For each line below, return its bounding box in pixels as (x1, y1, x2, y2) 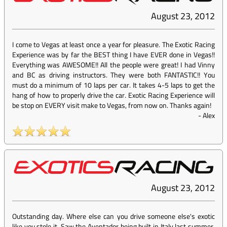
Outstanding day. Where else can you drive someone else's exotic (12, 211, 215, 222)
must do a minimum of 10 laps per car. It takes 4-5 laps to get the (12, 80, 215, 91)
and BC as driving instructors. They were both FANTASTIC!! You (12, 69, 215, 81)
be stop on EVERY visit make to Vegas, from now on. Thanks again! (12, 100, 211, 111)
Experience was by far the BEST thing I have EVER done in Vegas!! (12, 49, 215, 60)
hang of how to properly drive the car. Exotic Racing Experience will (12, 90, 215, 101)
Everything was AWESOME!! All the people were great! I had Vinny (12, 59, 215, 70)
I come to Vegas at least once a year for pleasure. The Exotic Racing (12, 39, 215, 50)
